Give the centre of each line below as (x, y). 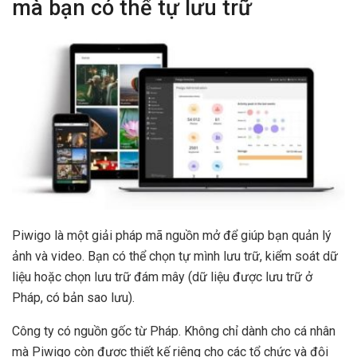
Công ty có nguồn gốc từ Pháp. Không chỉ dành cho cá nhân (174, 331)
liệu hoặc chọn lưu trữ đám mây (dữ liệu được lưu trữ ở (162, 277)
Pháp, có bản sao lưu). (73, 298)
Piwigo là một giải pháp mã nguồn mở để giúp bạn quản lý (172, 236)
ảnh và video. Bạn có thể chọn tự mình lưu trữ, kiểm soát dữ (175, 257)
